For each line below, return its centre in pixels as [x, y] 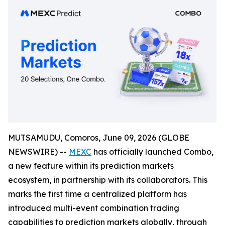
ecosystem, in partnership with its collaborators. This [108, 180]
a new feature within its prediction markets [91, 166]
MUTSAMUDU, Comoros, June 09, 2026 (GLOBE [99, 138]
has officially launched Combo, [152, 152]
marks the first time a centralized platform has [97, 194]
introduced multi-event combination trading [94, 208]
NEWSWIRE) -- [38, 152]
